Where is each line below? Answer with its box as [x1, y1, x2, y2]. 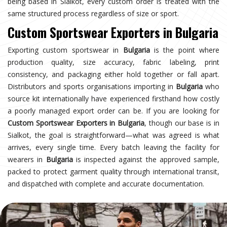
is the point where [149, 45, 219, 55]
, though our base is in [144, 118, 220, 128]
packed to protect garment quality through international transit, [8, 166, 219, 176]
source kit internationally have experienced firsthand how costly [8, 93, 219, 103]
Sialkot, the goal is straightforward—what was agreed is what [8, 130, 219, 140]
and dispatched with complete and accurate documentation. [8, 178, 204, 188]
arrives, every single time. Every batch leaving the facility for [8, 142, 219, 152]
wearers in [8, 154, 46, 164]
